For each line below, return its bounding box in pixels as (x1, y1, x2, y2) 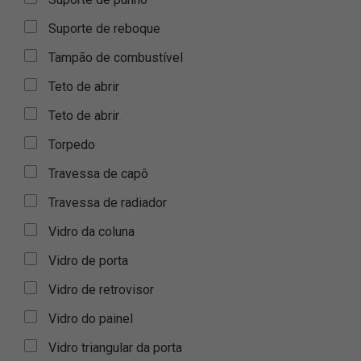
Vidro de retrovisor (48, 282, 154, 297)
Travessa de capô (48, 166, 148, 181)
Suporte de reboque (48, 21, 160, 36)
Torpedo (48, 137, 95, 152)
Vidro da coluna (48, 224, 135, 239)
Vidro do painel (48, 311, 133, 326)
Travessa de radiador (48, 195, 167, 210)
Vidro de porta (48, 253, 128, 268)
